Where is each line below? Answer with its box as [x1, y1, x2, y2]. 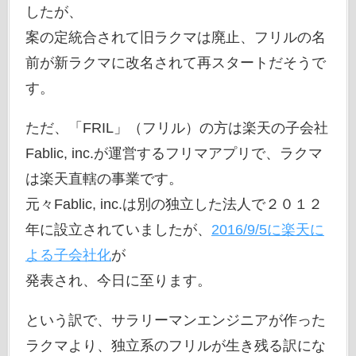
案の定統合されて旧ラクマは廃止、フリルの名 [25, 29, 326, 45]
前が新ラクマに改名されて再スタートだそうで [25, 54, 326, 71]
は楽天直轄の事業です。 [25, 170, 183, 187]
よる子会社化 [25, 246, 111, 263]
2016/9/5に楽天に [211, 221, 324, 238]
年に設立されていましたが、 [25, 221, 211, 238]
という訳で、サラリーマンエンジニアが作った [25, 311, 326, 328]
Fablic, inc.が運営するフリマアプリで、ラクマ [25, 145, 323, 161]
